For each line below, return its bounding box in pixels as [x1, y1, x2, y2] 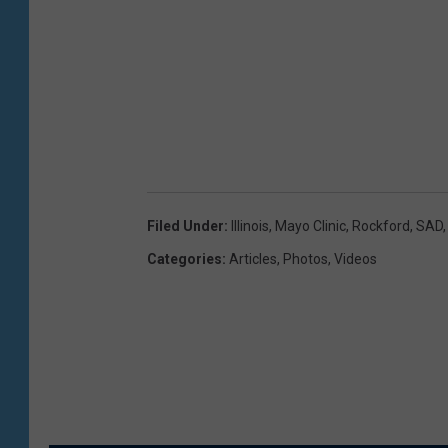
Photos [283, 251, 328, 268]
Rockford [352, 218, 410, 235]
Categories [147, 251, 222, 268]
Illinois [231, 218, 269, 235]
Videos [334, 251, 377, 268]
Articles [229, 251, 277, 268]
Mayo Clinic [275, 218, 346, 235]
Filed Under [147, 218, 224, 235]
